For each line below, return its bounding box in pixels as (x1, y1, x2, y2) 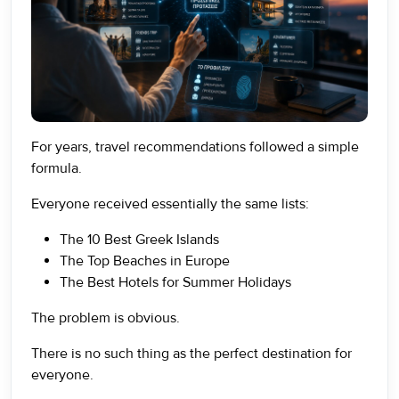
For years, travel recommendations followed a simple (31, 138, 359, 156)
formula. (31, 159, 82, 177)
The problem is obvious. (31, 309, 180, 327)
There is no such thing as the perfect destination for (31, 345, 352, 362)
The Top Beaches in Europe (60, 252, 230, 270)
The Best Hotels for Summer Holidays (60, 273, 291, 291)
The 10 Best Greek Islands (60, 231, 219, 248)
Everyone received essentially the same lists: (31, 195, 309, 213)
